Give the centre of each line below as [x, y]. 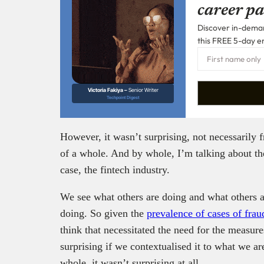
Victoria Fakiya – [108, 90]
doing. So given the [103, 214]
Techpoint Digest [123, 98]
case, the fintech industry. [115, 170]
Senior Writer [143, 90]
